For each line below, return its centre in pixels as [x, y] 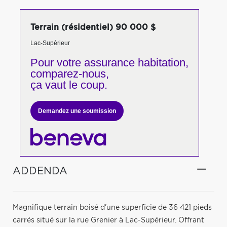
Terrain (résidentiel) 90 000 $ [93, 27]
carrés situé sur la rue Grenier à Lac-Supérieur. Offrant [108, 220]
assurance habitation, [135, 63]
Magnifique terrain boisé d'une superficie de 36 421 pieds [112, 207]
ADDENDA [40, 171]
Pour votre [55, 63]
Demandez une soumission [77, 111]
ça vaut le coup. [69, 85]
